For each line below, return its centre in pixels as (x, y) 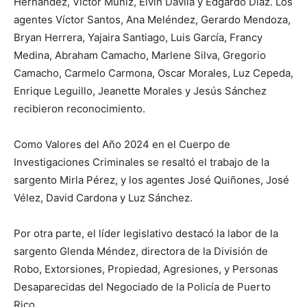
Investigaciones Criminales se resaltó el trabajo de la (142, 162)
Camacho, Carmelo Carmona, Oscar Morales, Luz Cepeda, (153, 73)
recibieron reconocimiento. (81, 108)
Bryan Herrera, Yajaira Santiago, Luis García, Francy (138, 37)
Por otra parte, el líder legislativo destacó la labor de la (146, 233)
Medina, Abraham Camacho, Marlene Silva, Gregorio (140, 55)
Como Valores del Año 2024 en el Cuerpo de (122, 144)
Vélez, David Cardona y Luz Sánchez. (103, 197)
